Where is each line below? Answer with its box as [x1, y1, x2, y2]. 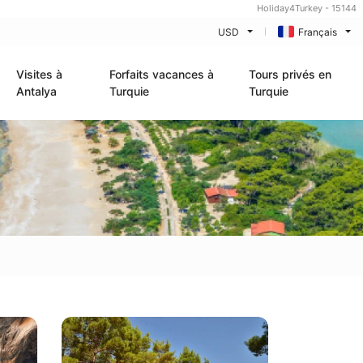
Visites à [16, 67, 63, 81]
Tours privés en [249, 67, 332, 81]
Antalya [16, 84, 58, 98]
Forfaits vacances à [109, 67, 214, 81]
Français [297, 25, 337, 38]
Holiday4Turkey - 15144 [257, 2, 357, 14]
